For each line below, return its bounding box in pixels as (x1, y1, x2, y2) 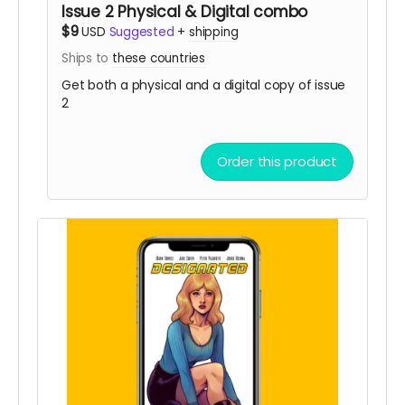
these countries (112, 49, 205, 67)
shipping (189, 23, 239, 41)
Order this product (216, 151, 337, 171)
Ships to (61, 49, 113, 67)
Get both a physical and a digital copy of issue (61, 75, 346, 94)
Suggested (108, 23, 174, 41)
